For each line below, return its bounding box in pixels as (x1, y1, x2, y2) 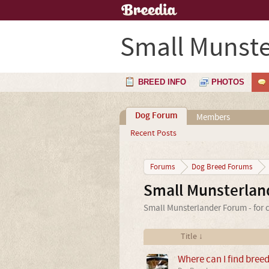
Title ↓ (180, 231, 203, 242)
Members (196, 112, 230, 123)
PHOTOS (211, 77, 244, 86)
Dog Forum (134, 110, 178, 122)
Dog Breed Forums (191, 162, 252, 172)
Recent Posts (130, 128, 177, 139)
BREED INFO (138, 77, 186, 86)
